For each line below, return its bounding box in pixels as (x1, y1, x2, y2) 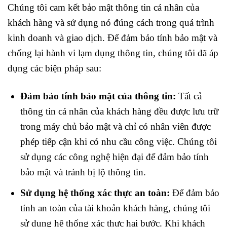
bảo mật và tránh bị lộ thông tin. (20, 166, 146, 177)
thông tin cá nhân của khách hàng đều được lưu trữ (20, 105, 218, 117)
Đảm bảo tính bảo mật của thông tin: (20, 90, 176, 101)
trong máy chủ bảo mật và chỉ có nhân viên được (20, 121, 211, 132)
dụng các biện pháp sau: (8, 63, 101, 74)
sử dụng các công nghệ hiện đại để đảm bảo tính (20, 151, 209, 162)
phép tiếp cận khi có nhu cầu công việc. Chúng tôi (20, 136, 217, 147)
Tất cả (175, 90, 202, 101)
